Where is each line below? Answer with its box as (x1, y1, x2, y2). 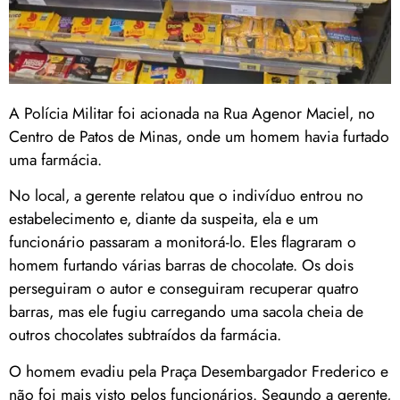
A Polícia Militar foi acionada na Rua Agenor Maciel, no (9, 102, 375, 126)
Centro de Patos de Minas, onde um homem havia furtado (9, 125, 389, 149)
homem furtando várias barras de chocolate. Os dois (9, 254, 354, 278)
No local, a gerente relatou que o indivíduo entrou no (9, 184, 363, 208)
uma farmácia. (9, 148, 102, 172)
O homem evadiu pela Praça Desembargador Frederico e (9, 359, 388, 383)
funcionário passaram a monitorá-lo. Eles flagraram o (9, 230, 356, 254)
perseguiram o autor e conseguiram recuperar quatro (9, 277, 359, 301)
